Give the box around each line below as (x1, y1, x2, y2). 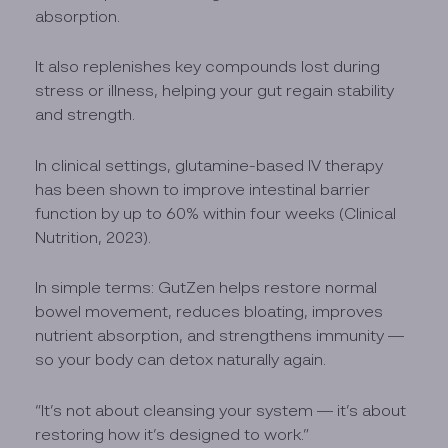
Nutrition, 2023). (35, 227, 152, 246)
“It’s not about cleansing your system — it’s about (35, 400, 407, 419)
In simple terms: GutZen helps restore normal (35, 278, 378, 297)
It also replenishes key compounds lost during (35, 57, 381, 76)
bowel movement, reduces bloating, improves (35, 302, 384, 321)
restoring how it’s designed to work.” (35, 424, 310, 443)
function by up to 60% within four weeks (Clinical (35, 203, 397, 222)
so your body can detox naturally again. (35, 350, 327, 369)
